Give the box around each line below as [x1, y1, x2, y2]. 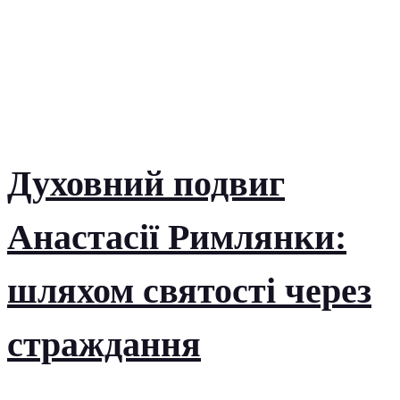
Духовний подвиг [7, 163, 285, 204]
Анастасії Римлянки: [7, 217, 346, 258]
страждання [7, 324, 201, 365]
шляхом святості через [7, 271, 371, 312]
